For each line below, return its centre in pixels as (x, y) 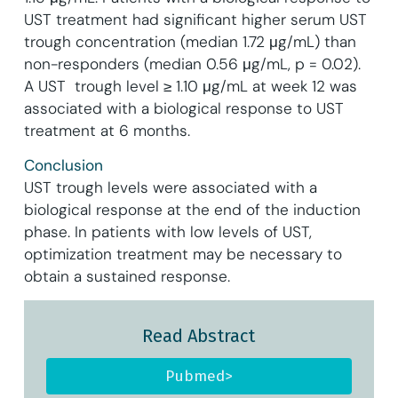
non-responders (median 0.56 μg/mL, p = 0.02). (192, 64)
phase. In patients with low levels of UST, (167, 232)
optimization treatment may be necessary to (183, 255)
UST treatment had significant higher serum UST (195, 20)
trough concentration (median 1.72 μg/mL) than (190, 42)
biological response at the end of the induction (192, 210)
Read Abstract (199, 335)
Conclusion (63, 166)
